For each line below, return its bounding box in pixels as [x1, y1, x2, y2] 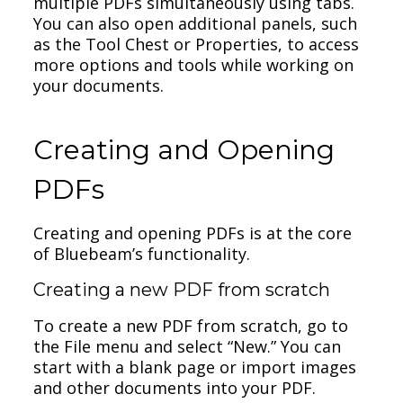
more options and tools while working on [33, 53, 354, 76]
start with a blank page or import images [33, 355, 357, 378]
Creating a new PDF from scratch [33, 278, 331, 300]
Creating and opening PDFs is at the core [33, 221, 353, 244]
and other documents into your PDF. [33, 376, 317, 399]
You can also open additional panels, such [33, 12, 358, 34]
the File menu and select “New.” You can [33, 335, 342, 357]
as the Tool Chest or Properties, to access [33, 32, 360, 55]
